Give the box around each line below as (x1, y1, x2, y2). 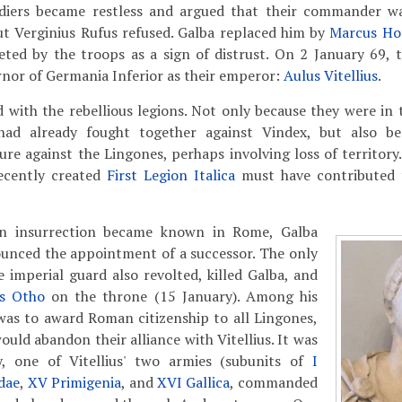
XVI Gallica (157, 372, 231, 392)
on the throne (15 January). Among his (45, 286, 318, 306)
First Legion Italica (106, 165, 235, 185)
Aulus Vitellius (283, 66, 378, 85)
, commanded (230, 372, 318, 392)
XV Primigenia (27, 372, 122, 392)
